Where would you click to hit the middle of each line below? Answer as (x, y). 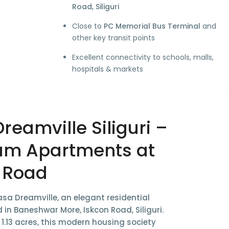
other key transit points (113, 38)
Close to (88, 26)
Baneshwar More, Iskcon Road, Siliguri (88, 210)
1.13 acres (19, 222)
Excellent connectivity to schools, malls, (143, 58)
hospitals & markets (107, 69)
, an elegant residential (104, 198)
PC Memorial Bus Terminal (152, 26)
